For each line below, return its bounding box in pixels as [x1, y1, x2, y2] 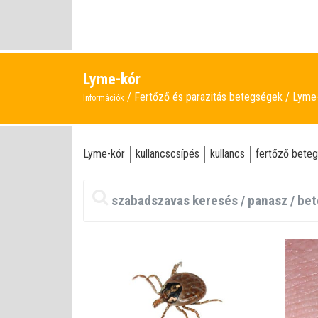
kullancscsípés [136, 147, 199, 160]
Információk [83, 93, 124, 103]
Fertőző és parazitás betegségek [134, 90, 285, 104]
